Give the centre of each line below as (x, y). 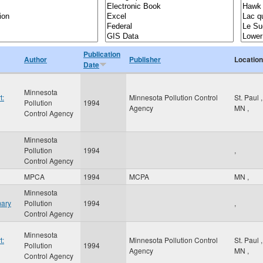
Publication (102, 54)
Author (36, 59)
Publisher (145, 59)
